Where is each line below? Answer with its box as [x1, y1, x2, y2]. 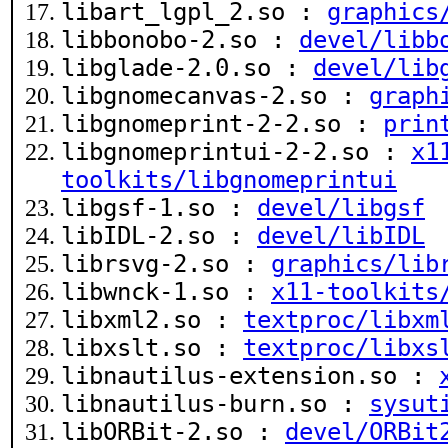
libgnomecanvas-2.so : [61, 82, 369, 110]
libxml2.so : [61, 306, 243, 334]
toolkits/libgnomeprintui [61, 166, 397, 194]
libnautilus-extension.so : [61, 362, 439, 390]
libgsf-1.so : [61, 194, 257, 222]
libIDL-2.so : [61, 222, 257, 250]
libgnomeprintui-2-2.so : [61, 138, 411, 166]
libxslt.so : [61, 334, 243, 362]
